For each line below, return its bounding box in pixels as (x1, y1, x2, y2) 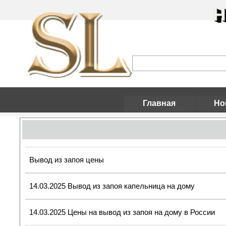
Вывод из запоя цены (29, 156, 104, 164)
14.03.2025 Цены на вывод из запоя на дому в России (29, 208, 215, 216)
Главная (143, 99, 176, 107)
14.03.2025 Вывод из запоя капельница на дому (29, 182, 195, 190)
